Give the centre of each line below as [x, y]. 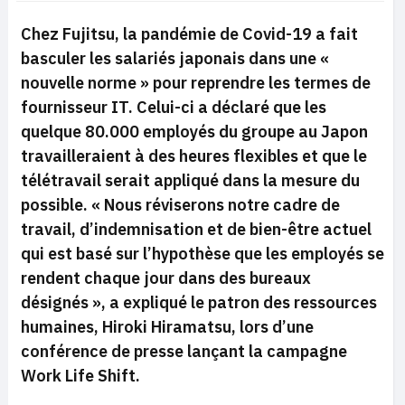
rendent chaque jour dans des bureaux [166, 278]
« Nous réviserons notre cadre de [216, 205]
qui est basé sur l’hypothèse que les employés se [202, 254]
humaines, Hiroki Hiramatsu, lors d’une [167, 327]
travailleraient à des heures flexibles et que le [194, 156]
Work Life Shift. [80, 376]
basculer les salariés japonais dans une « [175, 59]
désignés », [63, 303]
